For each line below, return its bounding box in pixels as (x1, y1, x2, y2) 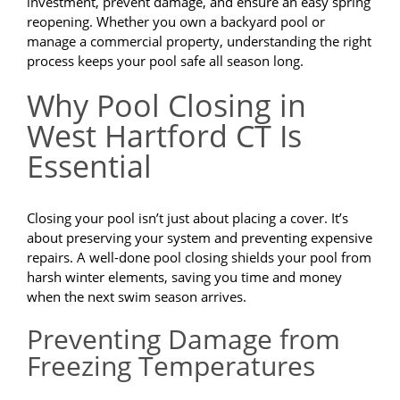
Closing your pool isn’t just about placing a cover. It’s (27, 209, 348, 228)
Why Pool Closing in (27, 85, 306, 127)
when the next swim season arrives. (27, 287, 246, 306)
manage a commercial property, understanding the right (27, 32, 371, 51)
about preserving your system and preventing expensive (27, 229, 372, 247)
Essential (27, 146, 152, 187)
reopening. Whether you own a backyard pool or (27, 12, 325, 31)
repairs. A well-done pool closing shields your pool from (27, 248, 371, 267)
